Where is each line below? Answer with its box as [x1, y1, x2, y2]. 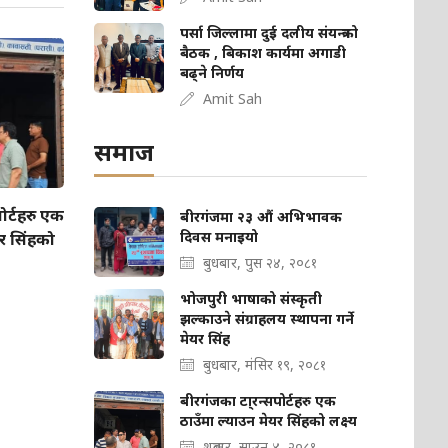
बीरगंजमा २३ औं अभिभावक [180, 207, 343, 227]
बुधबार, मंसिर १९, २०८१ [203, 355, 327, 375]
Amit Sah [203, 89, 263, 109]
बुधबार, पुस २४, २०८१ [203, 253, 318, 273]
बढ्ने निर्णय [180, 63, 245, 83]
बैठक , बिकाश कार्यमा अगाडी [180, 43, 347, 63]
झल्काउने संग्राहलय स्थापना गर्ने [180, 309, 355, 329]
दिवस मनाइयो [180, 227, 259, 247]
